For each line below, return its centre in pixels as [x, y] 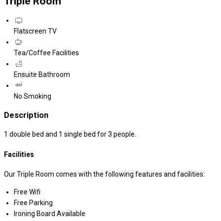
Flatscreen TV [35, 31]
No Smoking [33, 96]
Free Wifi [27, 192]
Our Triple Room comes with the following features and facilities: [104, 174]
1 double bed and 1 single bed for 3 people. [70, 134]
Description [26, 115]
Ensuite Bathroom [42, 75]
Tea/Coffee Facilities [46, 53]
